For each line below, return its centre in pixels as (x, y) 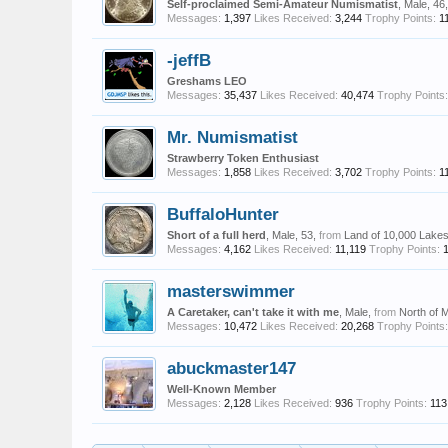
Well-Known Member (221, 389)
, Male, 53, (292, 235)
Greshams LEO (207, 81)
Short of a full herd (216, 235)
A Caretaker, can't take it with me (253, 312)
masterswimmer (231, 291)
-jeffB (189, 60)
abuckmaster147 (231, 368)
